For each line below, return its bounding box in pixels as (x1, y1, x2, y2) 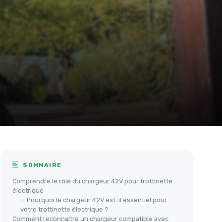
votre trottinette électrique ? (20, 205, 109, 213)
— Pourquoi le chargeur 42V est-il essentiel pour (20, 196, 167, 204)
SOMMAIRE (21, 161, 62, 168)
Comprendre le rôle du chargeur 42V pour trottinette (12, 177, 172, 185)
